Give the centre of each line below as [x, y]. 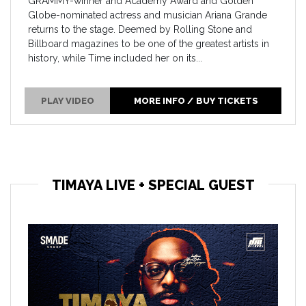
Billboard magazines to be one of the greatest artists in [149, 43]
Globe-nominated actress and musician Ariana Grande [148, 15]
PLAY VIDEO [67, 101]
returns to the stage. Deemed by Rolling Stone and [140, 29]
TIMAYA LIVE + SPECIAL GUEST [153, 185]
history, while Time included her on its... [115, 58]
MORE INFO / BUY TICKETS [196, 101]
